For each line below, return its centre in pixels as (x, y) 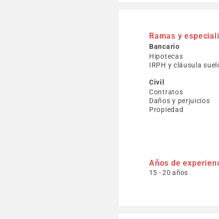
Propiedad (166, 109)
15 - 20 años (169, 173)
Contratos (166, 92)
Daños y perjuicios (180, 101)
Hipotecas (166, 56)
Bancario (164, 46)
